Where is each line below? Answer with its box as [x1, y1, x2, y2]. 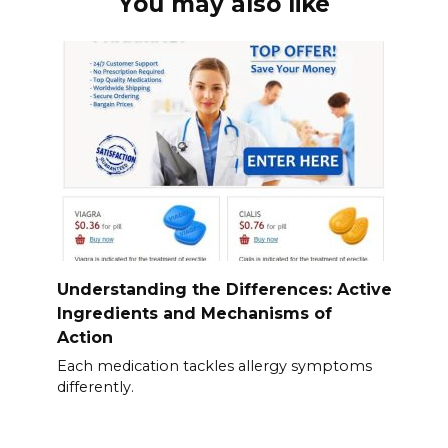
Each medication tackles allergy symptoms [56, 356, 372, 375]
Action [56, 327, 113, 347]
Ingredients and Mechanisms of [56, 303, 332, 323]
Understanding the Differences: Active [56, 279, 392, 299]
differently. [56, 377, 134, 396]
